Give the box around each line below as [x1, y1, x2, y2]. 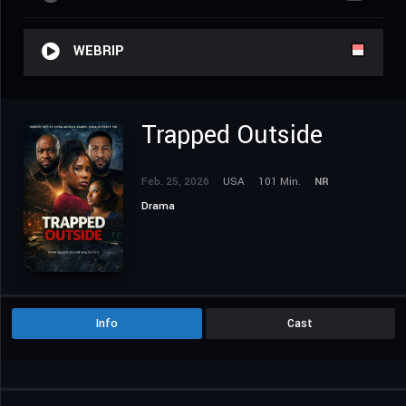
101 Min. [258, 174, 301, 190]
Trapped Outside [141, 118, 323, 154]
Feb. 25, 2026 [141, 174, 209, 190]
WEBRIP [73, 42, 124, 62]
